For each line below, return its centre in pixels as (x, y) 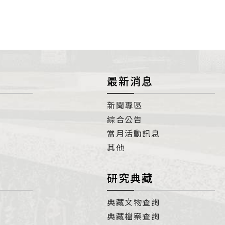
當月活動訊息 (134, 133)
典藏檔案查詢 (134, 216)
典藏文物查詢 (134, 202)
